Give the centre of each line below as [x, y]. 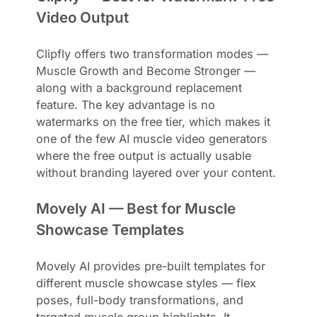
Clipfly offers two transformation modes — [152, 53]
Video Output [83, 17]
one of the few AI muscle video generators [152, 138]
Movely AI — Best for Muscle [136, 208]
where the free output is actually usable [144, 155]
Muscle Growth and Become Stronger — [146, 70]
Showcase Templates [110, 229]
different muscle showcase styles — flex [146, 283]
